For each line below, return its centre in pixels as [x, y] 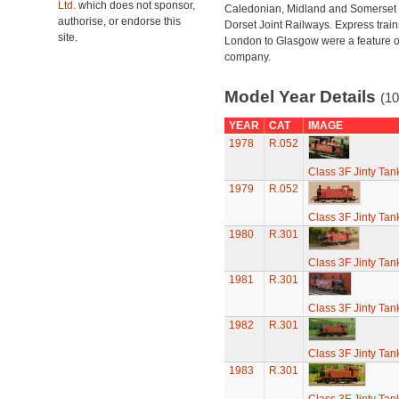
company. [247, 57]
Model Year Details [302, 97]
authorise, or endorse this [119, 21]
